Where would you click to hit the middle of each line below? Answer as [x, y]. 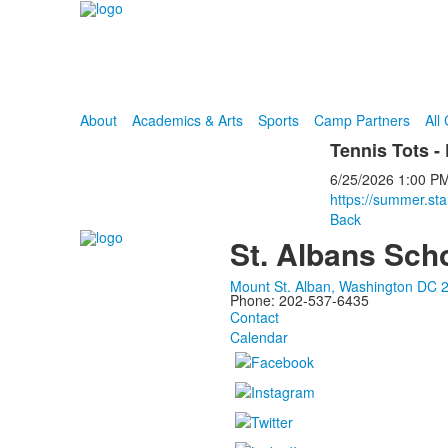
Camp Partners [361, 120]
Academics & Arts [187, 120]
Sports [278, 120]
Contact [254, 317]
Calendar [258, 337]
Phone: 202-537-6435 [299, 300]
